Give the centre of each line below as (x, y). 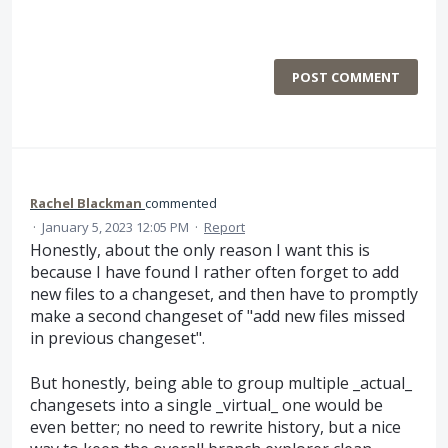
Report (224, 227)
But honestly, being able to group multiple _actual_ (221, 382)
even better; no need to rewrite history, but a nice (215, 426)
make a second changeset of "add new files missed (217, 316)
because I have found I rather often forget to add (214, 272)
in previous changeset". (117, 338)
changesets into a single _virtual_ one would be (206, 404)
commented (181, 203)
